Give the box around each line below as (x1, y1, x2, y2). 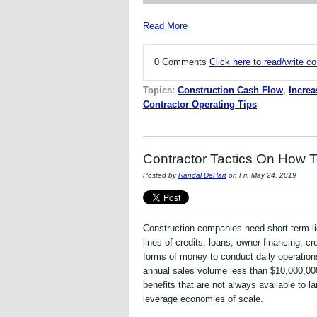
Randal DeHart (178, 171, 226, 180)
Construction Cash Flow (178, 85, 283, 96)
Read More (143, 21, 188, 32)
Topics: (143, 85, 178, 96)
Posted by (143, 171, 178, 180)
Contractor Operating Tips (143, 99, 257, 110)
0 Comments (154, 57, 209, 68)
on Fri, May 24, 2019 (226, 171, 296, 180)
